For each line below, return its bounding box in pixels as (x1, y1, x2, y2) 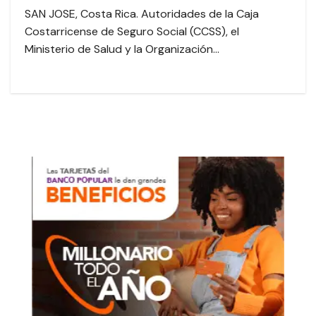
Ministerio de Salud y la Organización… (25, 42, 219, 57)
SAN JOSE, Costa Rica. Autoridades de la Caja (25, 6, 259, 22)
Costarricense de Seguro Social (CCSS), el (25, 24, 239, 39)
